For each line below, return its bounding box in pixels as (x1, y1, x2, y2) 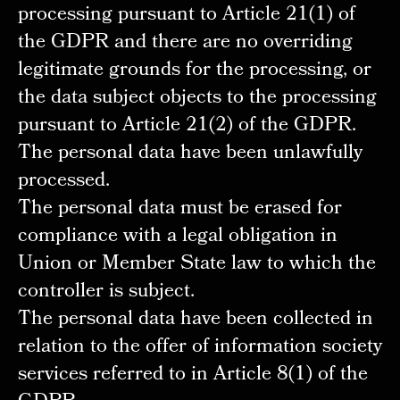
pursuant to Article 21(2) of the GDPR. (17, 110, 356, 144)
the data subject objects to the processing (17, 82, 377, 116)
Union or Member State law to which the (17, 248, 376, 282)
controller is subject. (17, 276, 195, 310)
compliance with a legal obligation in (17, 221, 337, 254)
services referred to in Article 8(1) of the (17, 359, 368, 393)
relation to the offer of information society (17, 331, 382, 365)
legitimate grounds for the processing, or (17, 54, 371, 88)
